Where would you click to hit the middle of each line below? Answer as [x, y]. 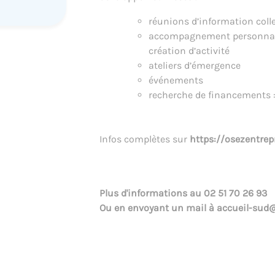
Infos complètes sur [144, 139]
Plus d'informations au [151, 193]
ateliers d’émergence [194, 65]
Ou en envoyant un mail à [158, 207]
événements [176, 80]
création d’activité [189, 50]
